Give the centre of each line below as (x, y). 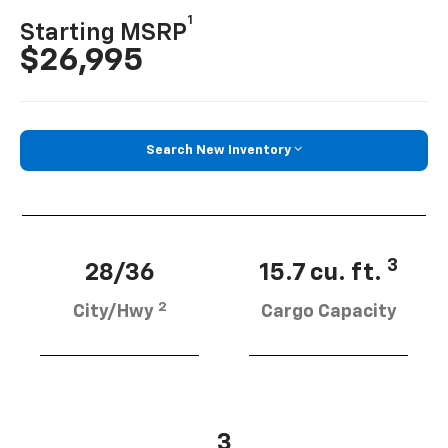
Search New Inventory (218, 150)
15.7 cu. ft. (323, 273)
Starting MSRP (104, 32)
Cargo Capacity (328, 312)
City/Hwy (115, 312)
